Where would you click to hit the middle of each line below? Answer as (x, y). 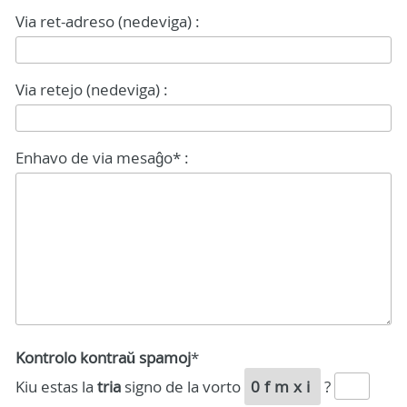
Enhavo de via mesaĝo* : (102, 158)
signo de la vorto (183, 386)
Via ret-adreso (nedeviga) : (108, 21)
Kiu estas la (56, 386)
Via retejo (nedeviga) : (92, 89)
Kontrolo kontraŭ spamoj (103, 357)
